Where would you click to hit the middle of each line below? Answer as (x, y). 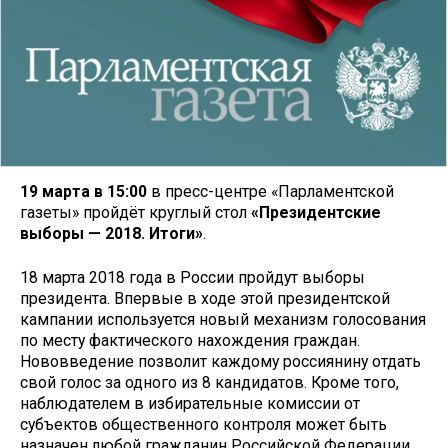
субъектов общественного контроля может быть (203, 425)
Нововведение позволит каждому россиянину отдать (220, 362)
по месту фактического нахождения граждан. (190, 341)
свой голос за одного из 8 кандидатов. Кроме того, (209, 383)
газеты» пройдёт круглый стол (135, 212)
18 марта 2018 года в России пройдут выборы (192, 278)
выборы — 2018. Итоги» (111, 233)
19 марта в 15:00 (83, 191)
